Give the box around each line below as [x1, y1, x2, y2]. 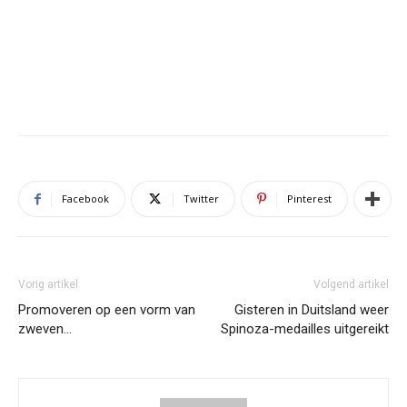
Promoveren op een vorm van [18, 302, 195, 318]
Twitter [184, 192, 219, 205]
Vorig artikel [18, 278, 78, 291]
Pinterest [287, 192, 332, 205]
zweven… [18, 321, 72, 337]
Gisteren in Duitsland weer [234, 302, 389, 318]
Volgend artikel [313, 278, 389, 291]
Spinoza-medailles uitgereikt [221, 321, 389, 337]
